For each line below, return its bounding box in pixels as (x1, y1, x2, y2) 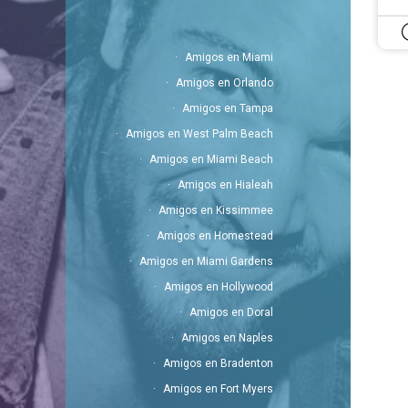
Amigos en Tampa (181, 102, 273, 115)
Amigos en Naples (180, 331, 273, 344)
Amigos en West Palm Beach (125, 127, 273, 140)
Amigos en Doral (189, 306, 273, 319)
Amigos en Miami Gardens (138, 255, 273, 268)
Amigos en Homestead (156, 229, 273, 242)
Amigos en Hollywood (163, 280, 273, 293)
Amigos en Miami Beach (148, 153, 273, 166)
